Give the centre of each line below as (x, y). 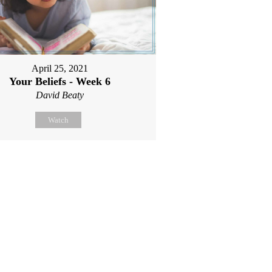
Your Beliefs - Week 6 (60, 82)
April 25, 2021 (60, 69)
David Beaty (60, 95)
